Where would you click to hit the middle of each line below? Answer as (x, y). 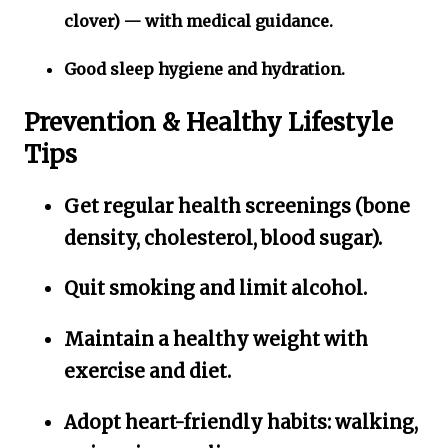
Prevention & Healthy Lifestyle (208, 122)
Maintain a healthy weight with (216, 340)
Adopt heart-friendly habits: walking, (241, 422)
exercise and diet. (147, 372)
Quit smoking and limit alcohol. (215, 289)
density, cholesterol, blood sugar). (223, 238)
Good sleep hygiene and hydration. (204, 69)
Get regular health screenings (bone (237, 206)
